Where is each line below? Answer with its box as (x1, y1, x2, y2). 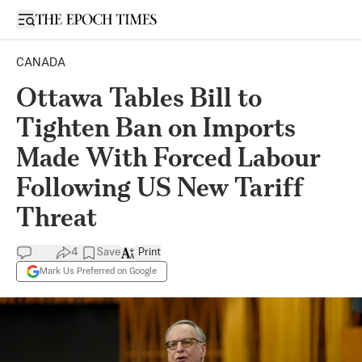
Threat (16, 201, 97, 233)
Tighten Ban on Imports (16, 112, 296, 143)
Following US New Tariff (16, 171, 304, 203)
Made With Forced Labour (16, 141, 321, 173)
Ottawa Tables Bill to (16, 82, 262, 113)
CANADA (16, 57, 65, 69)
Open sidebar (25, 12, 95, 24)
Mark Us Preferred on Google (40, 266, 157, 276)
